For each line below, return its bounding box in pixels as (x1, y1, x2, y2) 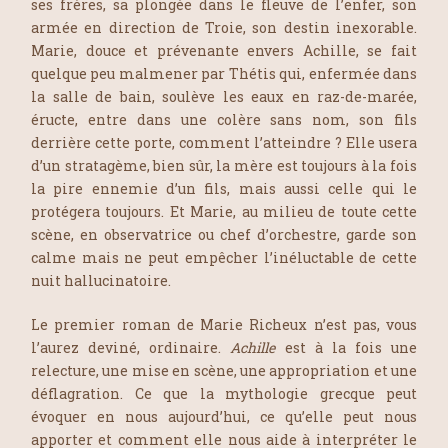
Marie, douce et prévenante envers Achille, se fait (31, 40, 417, 60)
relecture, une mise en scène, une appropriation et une (31, 360, 417, 380)
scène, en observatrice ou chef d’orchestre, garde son (31, 224, 417, 244)
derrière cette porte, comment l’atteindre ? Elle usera (31, 132, 417, 152)
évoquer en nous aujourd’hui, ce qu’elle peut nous (31, 406, 417, 426)
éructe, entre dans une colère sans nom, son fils (31, 109, 417, 129)
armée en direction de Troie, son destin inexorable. (31, 17, 417, 37)
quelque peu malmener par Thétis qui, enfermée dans (31, 63, 417, 83)
